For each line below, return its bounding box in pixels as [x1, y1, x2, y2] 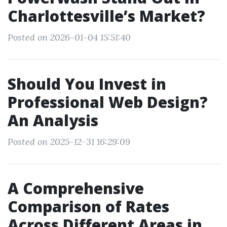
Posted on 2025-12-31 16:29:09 [8, 136, 130, 147]
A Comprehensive [8, 178, 144, 199]
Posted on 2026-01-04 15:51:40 [8, 31, 131, 43]
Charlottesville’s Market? [8, 6, 205, 26]
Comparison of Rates [8, 196, 169, 217]
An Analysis [8, 110, 98, 131]
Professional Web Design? [8, 92, 208, 112]
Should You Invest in [8, 73, 166, 94]
